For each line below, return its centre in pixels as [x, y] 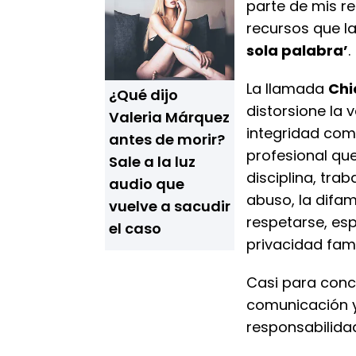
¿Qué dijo [143, 95]
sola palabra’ [297, 50]
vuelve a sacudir [170, 206]
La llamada [287, 89]
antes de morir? [167, 139]
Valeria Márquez [169, 117]
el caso [135, 228]
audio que [147, 184]
